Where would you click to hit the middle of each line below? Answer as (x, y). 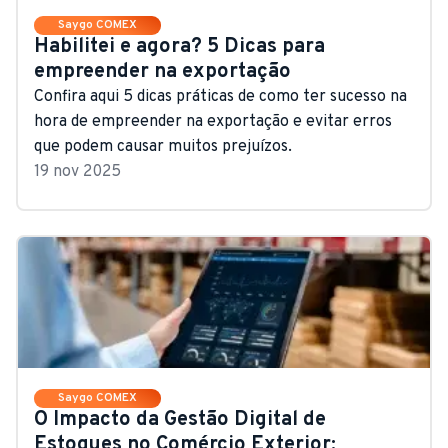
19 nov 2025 (77, 171)
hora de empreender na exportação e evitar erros (213, 121)
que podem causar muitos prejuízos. (163, 146)
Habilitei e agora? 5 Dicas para (179, 46)
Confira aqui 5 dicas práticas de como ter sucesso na (220, 96)
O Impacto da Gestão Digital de (180, 419)
